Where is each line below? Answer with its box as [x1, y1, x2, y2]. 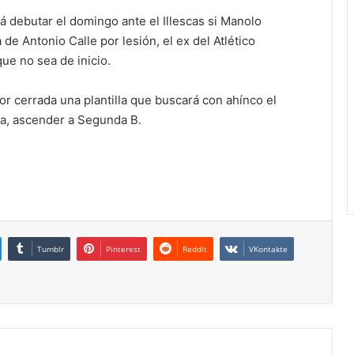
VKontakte [249, 243, 288, 255]
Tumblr [37, 243, 64, 255]
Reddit [183, 243, 207, 255]
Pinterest [106, 243, 141, 255]
